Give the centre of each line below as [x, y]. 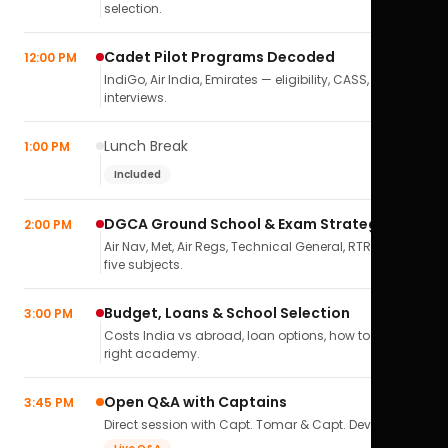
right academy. [152, 353]
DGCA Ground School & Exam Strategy [245, 224]
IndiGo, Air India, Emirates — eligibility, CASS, [236, 79]
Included [137, 174]
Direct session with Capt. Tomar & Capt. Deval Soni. [260, 424]
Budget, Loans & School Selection [227, 313]
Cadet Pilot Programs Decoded [219, 57]
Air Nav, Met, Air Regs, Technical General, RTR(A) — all [262, 246]
